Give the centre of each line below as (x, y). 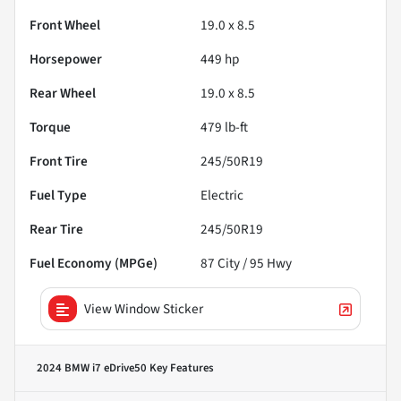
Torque (50, 128)
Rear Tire (56, 230)
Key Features (180, 368)
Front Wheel (65, 26)
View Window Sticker (144, 309)
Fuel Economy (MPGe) (94, 264)
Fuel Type (58, 196)
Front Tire (59, 162)
